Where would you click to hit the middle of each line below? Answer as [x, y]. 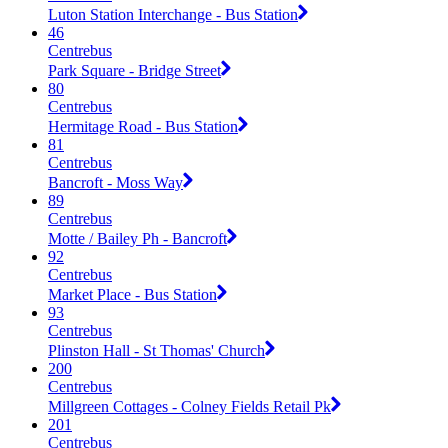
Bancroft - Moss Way [115, 182]
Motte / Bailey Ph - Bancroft [137, 238]
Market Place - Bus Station [132, 294]
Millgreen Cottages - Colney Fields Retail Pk [189, 406]
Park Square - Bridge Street [134, 70]
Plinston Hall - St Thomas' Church [156, 350]
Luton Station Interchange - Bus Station [173, 14]
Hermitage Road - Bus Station [143, 126]
